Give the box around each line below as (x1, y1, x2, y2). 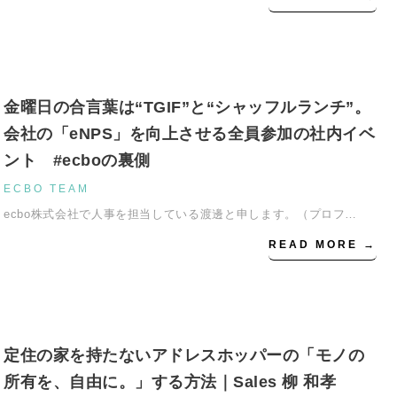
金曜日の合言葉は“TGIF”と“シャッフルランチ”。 (4, 98, 370, 116)
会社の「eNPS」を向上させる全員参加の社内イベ (4, 125, 375, 143)
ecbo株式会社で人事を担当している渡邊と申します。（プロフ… (4, 207, 358, 221)
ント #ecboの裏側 (4, 152, 151, 169)
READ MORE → (269, 238, 378, 251)
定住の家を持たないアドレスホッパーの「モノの (4, 346, 364, 364)
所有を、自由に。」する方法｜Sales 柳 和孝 (4, 373, 353, 391)
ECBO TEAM (4, 183, 90, 195)
